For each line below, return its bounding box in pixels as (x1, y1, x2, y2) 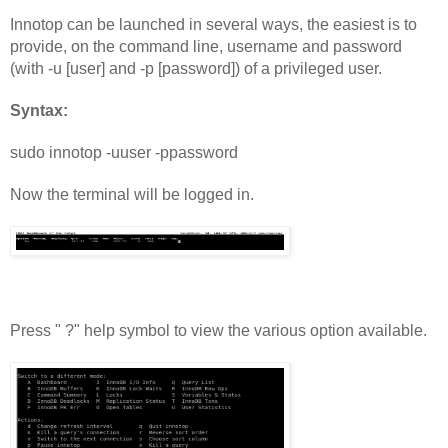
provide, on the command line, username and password (10, 38, 402, 56)
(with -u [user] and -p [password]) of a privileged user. (10, 60, 382, 78)
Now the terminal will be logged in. (10, 186, 254, 204)
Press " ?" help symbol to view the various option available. (10, 322, 427, 340)
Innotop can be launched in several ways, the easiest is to (10, 16, 417, 34)
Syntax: (10, 102, 68, 120)
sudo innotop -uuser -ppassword (10, 144, 238, 162)
